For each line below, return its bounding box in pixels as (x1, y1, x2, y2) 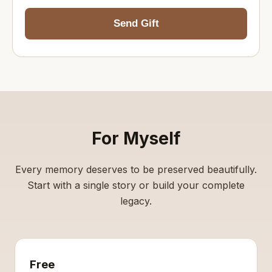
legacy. (120, 194, 152, 207)
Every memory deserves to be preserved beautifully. (15, 163, 257, 175)
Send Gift (113, 17, 159, 29)
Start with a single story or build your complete (27, 178, 245, 191)
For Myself (92, 127, 180, 149)
